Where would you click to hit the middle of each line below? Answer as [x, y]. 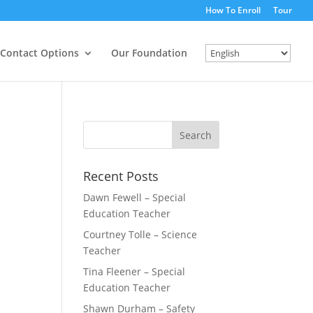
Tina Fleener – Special [134, 271]
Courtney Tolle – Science [140, 234]
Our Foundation [149, 53]
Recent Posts [121, 176]
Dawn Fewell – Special [135, 197]
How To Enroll [233, 10]
